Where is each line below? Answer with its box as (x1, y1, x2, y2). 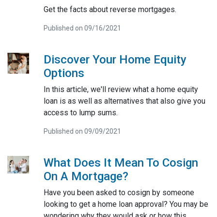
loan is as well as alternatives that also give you (43, 96, 205, 106)
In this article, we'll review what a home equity (43, 84, 198, 94)
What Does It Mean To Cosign (43, 155, 198, 170)
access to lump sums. (43, 108, 118, 117)
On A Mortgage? (43, 169, 128, 183)
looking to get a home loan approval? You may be (43, 199, 208, 209)
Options (43, 66, 84, 80)
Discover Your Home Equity (43, 52, 186, 66)
